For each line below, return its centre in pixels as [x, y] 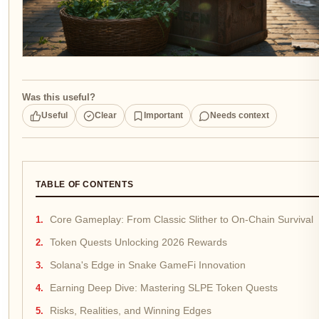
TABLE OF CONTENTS [85, 184]
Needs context [240, 115]
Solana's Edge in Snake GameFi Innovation [148, 265]
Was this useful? [59, 97]
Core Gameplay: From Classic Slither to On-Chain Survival [182, 220]
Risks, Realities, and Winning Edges [131, 311]
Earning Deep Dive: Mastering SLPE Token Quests [164, 288]
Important [163, 115]
